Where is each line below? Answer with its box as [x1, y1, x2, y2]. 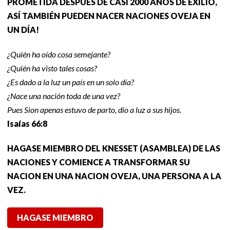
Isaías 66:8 [7, 118, 47, 128]
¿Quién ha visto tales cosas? [7, 63, 97, 73]
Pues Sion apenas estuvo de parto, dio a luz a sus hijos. [7, 104, 181, 114]
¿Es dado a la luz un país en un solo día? [7, 76, 134, 87]
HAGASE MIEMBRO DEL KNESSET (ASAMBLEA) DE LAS [7, 143, 220, 153]
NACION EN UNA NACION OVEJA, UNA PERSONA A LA [7, 170, 221, 181]
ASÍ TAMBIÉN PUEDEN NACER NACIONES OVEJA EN [7, 10, 210, 21]
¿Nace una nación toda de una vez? [7, 90, 120, 101]
